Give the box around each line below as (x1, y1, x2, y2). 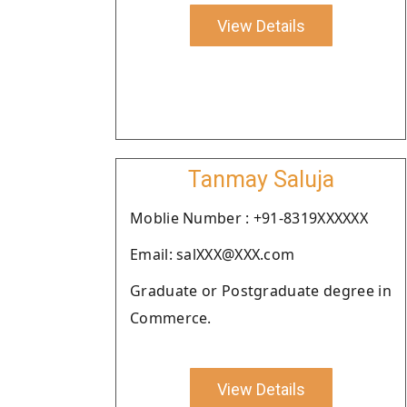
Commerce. (130, 308, 212, 328)
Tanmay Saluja (187, 166, 334, 193)
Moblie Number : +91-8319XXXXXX (130, 208, 368, 228)
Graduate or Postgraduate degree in (130, 281, 392, 301)
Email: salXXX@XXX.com (130, 244, 295, 264)
